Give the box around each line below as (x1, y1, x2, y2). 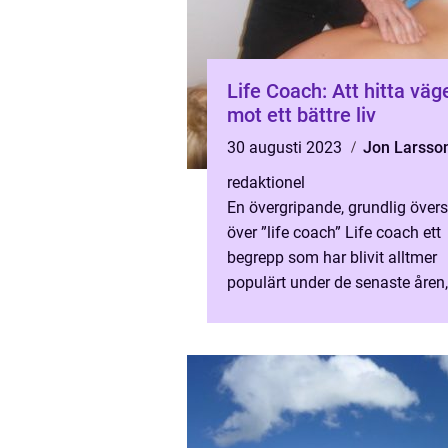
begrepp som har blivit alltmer (227, 248, 437, 267)
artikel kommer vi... (227, 323, 360, 342)
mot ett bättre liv (227, 103, 376, 127)
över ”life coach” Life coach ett (227, 223, 441, 242)
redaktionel (227, 173, 305, 192)
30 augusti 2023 (227, 138, 346, 157)
